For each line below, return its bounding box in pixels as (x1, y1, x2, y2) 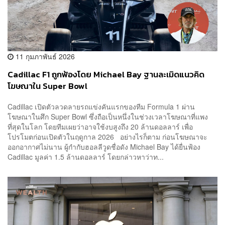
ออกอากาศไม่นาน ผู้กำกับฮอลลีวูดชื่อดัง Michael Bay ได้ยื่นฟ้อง (8, 142, 200, 152)
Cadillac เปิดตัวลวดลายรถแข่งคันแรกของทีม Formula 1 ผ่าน (8, 101, 195, 112)
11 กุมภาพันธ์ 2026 (14, 51, 75, 61)
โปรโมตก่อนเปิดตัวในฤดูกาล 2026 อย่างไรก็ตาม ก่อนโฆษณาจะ (8, 132, 207, 142)
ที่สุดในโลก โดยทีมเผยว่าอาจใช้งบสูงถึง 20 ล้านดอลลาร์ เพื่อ (8, 122, 193, 132)
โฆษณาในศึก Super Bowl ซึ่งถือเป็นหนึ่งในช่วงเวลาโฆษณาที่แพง (8, 111, 208, 122)
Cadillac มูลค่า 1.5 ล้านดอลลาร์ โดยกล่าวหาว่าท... (8, 152, 164, 162)
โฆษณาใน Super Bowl (8, 79, 87, 92)
